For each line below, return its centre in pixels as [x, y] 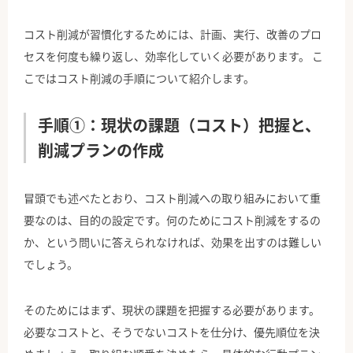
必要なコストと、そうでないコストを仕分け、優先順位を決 [172, 332]
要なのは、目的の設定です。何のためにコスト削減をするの [172, 220]
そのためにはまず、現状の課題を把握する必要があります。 [172, 310]
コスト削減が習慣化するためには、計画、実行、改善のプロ [173, 34]
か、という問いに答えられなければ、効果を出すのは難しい [173, 242]
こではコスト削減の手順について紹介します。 [139, 78]
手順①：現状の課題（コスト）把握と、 [179, 125]
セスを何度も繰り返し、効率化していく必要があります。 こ [173, 56]
